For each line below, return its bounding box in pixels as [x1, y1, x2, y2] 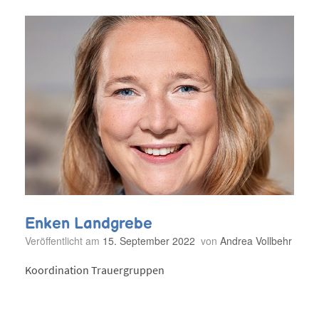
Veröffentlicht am [31, 233, 103, 248]
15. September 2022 [103, 233, 195, 248]
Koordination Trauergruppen [25, 263, 164, 278]
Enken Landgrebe [25, 215, 152, 231]
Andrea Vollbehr [220, 233, 292, 248]
